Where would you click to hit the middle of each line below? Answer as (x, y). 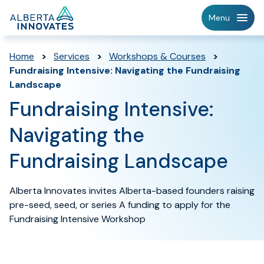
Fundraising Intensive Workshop (77, 219)
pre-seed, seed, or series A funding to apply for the (120, 205)
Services (72, 56)
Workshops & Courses (157, 56)
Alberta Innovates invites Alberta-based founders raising (132, 191)
